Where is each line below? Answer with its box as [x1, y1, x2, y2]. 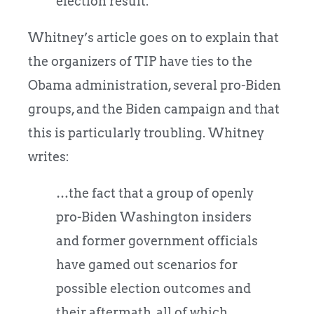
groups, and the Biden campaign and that [28, 101, 280, 116]
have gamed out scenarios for [56, 257, 238, 272]
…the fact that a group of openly [56, 185, 254, 200]
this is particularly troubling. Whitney [28, 125, 264, 140]
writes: [28, 149, 69, 164]
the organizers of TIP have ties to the [28, 53, 252, 69]
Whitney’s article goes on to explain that [28, 29, 279, 45]
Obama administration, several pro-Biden [28, 77, 281, 93]
